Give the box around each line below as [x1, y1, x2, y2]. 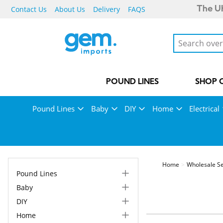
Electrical [189, 104, 220, 113]
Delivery [93, 4, 120, 14]
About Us [55, 4, 85, 14]
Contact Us [11, 4, 47, 14]
